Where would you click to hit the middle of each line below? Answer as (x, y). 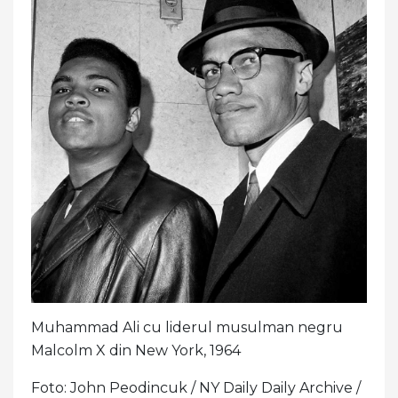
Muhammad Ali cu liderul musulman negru (187, 327)
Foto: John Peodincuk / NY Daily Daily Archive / (196, 387)
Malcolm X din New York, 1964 (136, 350)
